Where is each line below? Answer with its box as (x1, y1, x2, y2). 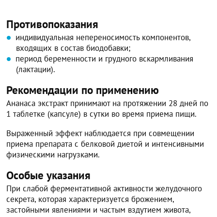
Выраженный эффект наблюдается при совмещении (6, 127, 195, 139)
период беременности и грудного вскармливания (15, 53, 194, 64)
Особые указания (6, 168, 91, 182)
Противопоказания (6, 16, 99, 31)
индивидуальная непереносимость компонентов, (15, 31, 191, 43)
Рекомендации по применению (6, 82, 159, 97)
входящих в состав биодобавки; (16, 42, 131, 53)
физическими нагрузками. (6, 149, 100, 160)
